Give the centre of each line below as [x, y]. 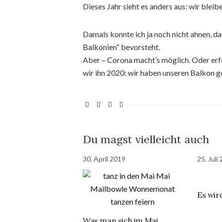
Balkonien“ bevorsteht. [121, 47]
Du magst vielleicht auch [146, 139]
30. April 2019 [104, 159]
